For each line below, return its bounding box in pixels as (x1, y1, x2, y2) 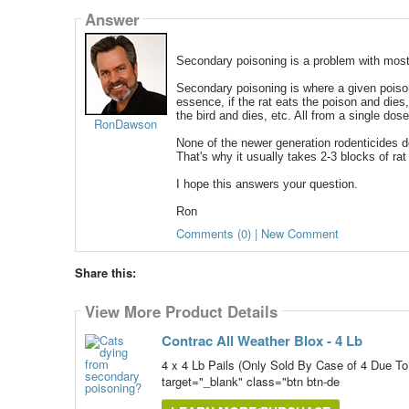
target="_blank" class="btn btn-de (161, 372, 340, 391)
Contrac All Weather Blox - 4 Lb (161, 330, 362, 351)
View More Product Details (84, 299, 278, 322)
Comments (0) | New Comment (175, 225, 339, 243)
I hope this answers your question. (175, 177, 358, 192)
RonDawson (94, 115, 158, 133)
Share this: (74, 264, 136, 282)
